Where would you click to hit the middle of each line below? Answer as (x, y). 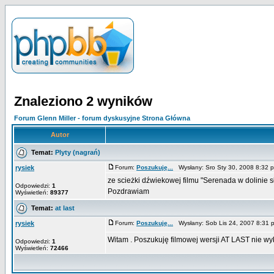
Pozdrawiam (128, 191)
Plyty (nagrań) (78, 152)
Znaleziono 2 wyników (83, 101)
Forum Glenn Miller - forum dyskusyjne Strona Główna (102, 118)
